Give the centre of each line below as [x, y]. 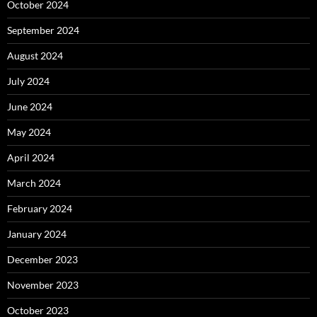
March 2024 [34, 183]
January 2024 [37, 234]
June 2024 [30, 106]
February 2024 [40, 208]
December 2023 [42, 259]
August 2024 [35, 56]
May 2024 [29, 132]
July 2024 [28, 81]
